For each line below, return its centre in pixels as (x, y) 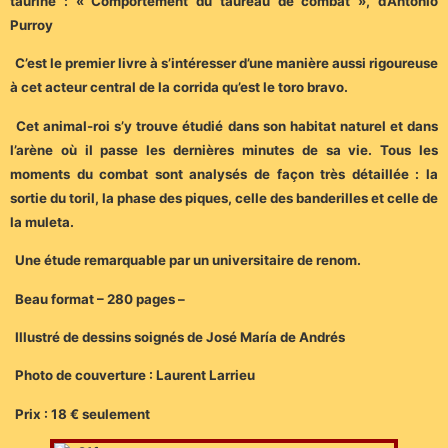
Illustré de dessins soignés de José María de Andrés (180, 336)
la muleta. (42, 221)
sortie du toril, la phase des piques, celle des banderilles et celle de (224, 197)
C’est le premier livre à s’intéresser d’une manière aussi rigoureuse (226, 63)
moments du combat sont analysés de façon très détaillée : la (224, 173)
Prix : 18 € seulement (82, 413)
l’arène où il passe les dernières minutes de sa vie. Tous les (224, 149)
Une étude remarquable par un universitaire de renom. (188, 260)
